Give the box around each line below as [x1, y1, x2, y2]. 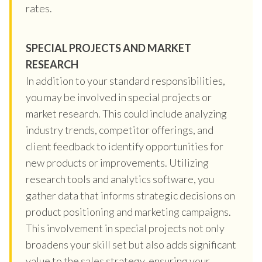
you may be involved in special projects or [26, 90, 212, 104]
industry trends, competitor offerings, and [26, 123, 213, 136]
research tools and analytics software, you [26, 172, 214, 185]
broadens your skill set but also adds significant [26, 237, 236, 251]
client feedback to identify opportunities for [26, 139, 223, 153]
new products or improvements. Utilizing [26, 156, 209, 169]
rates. [26, 1, 52, 15]
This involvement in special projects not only [26, 221, 225, 235]
